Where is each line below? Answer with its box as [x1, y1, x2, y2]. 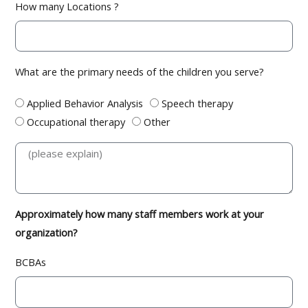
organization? [15, 225, 78, 240]
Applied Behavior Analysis [27, 96, 144, 111]
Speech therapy [162, 96, 234, 111]
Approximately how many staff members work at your [15, 207, 265, 221]
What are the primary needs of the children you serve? [15, 65, 265, 79]
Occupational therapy [27, 115, 126, 129]
